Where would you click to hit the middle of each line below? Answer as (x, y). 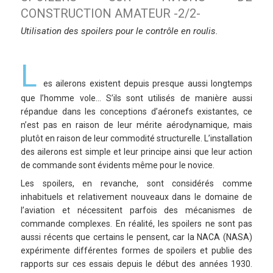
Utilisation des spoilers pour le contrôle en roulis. (119, 31)
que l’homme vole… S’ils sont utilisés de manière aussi (136, 98)
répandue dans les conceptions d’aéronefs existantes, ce (136, 112)
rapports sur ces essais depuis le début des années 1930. (136, 264)
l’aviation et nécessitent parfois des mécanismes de (136, 211)
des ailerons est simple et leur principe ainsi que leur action (136, 152)
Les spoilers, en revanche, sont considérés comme (136, 184)
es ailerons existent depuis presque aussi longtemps (148, 84)
